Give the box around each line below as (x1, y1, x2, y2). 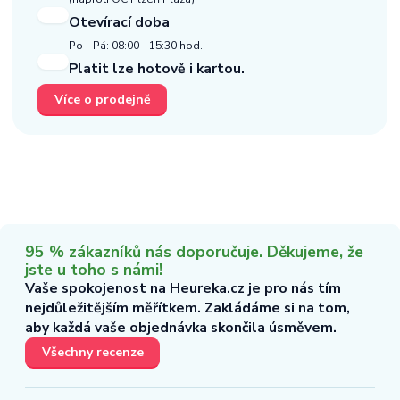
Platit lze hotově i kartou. (69, 59, 245, 79)
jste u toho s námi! (25, 258, 162, 280)
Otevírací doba (69, 12, 170, 33)
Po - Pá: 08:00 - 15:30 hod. (69, 38, 203, 54)
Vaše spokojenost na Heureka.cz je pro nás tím (25, 278, 341, 298)
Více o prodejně (54, 91, 151, 109)
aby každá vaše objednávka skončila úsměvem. (25, 317, 337, 337)
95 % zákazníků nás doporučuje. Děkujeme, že (25, 240, 363, 262)
